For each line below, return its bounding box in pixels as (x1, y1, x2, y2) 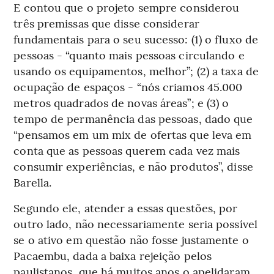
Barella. (13, 174, 52, 190)
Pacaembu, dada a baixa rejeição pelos (13, 248, 212, 264)
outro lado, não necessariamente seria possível (13, 216, 257, 232)
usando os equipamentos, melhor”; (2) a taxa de (13, 63, 259, 79)
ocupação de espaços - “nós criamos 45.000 (13, 79, 243, 95)
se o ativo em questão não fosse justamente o (13, 232, 249, 248)
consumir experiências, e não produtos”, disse (13, 158, 253, 174)
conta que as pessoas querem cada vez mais (13, 143, 240, 158)
